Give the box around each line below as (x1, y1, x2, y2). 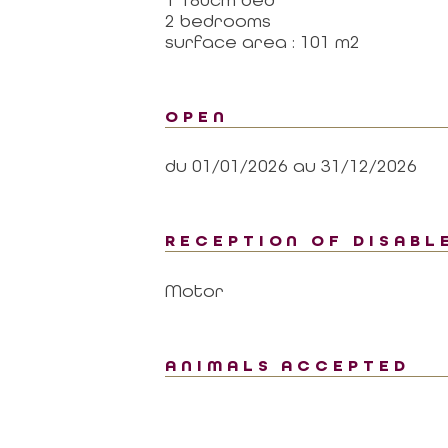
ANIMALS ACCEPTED (164, 355, 411, 376)
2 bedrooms (164, 9, 271, 31)
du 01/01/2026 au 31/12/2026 (164, 155, 417, 177)
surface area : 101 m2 (164, 30, 360, 52)
